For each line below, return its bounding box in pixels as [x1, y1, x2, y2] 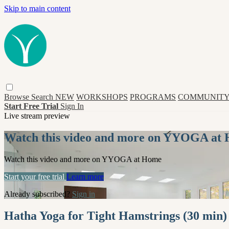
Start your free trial [4, 172, 66, 181]
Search [31, 92, 55, 101]
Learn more [66, 172, 104, 181]
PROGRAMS [130, 92, 176, 101]
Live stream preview [4, 111, 70, 120]
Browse [4, 92, 31, 101]
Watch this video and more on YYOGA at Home [4, 154, 162, 164]
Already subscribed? [4, 189, 72, 198]
